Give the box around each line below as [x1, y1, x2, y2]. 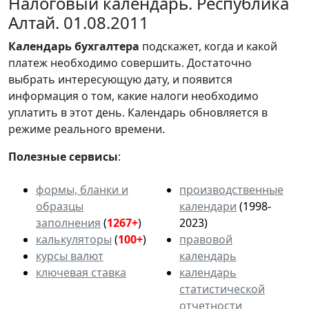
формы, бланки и [36, 181, 128, 197]
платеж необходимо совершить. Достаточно [8, 54, 252, 70]
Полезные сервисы [8, 148, 118, 164]
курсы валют [36, 248, 103, 263]
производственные [179, 181, 283, 197]
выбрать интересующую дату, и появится [8, 71, 232, 87]
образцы [36, 198, 83, 214]
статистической [179, 281, 265, 297]
